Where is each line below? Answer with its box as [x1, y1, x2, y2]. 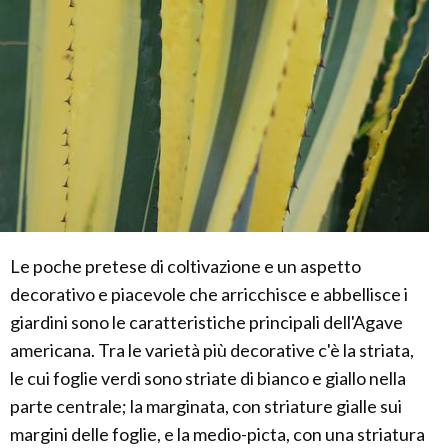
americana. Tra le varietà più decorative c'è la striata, [10, 339, 414, 362]
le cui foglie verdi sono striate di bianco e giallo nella [10, 367, 406, 390]
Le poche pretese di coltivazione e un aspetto [10, 255, 361, 278]
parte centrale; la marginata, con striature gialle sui [10, 395, 402, 418]
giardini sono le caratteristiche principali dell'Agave [10, 311, 403, 334]
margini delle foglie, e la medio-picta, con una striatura [10, 423, 425, 446]
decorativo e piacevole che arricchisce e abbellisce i [10, 283, 408, 306]
